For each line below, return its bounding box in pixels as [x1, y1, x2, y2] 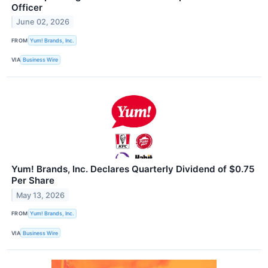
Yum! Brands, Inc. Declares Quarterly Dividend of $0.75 [11, 163, 255, 175]
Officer [11, 1, 42, 13]
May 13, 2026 [16, 190, 65, 200]
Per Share [11, 174, 54, 186]
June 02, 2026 [16, 17, 70, 27]
